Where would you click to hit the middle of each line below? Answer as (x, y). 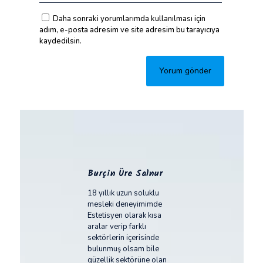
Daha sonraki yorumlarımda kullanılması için (129, 19)
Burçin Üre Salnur (125, 174)
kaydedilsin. (60, 41)
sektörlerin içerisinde (123, 238)
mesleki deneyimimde (124, 204)
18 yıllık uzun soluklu (123, 193)
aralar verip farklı (117, 227)
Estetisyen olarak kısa (124, 215)
